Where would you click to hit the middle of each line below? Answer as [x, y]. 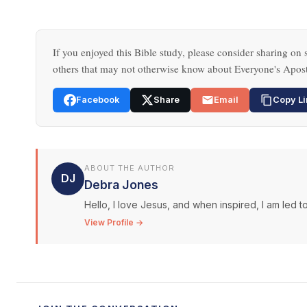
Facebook [98, 99]
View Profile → [114, 222]
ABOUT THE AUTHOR [130, 168]
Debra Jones [121, 184]
